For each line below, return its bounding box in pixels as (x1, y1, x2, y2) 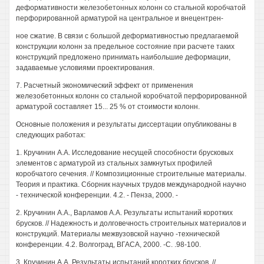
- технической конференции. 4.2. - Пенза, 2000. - (16, 191, 178, 199)
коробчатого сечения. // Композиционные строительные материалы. (16, 170, 246, 178)
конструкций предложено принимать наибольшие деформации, (16, 53, 230, 61)
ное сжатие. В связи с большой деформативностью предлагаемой (16, 32, 239, 40)
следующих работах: (16, 131, 85, 139)
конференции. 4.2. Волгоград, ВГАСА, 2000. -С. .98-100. (16, 240, 201, 249)
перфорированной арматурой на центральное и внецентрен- (16, 14, 223, 22)
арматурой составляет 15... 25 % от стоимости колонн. (16, 103, 200, 111)
